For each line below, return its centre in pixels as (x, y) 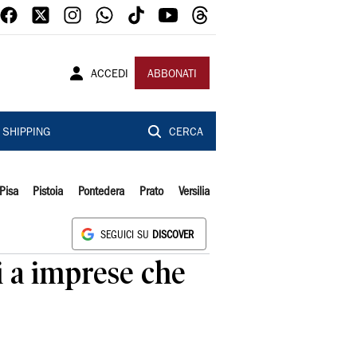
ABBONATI (172, 75)
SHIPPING (26, 133)
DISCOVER (173, 235)
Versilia (194, 192)
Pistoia (48, 192)
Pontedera (102, 192)
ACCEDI (110, 75)
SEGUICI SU (126, 235)
